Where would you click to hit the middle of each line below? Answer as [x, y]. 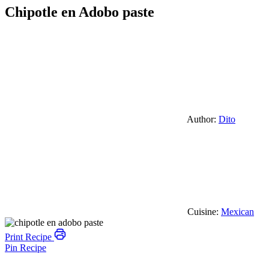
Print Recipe [29, 237]
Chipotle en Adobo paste [80, 12]
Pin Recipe [26, 248]
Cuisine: [203, 212]
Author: [202, 119]
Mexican [237, 212]
